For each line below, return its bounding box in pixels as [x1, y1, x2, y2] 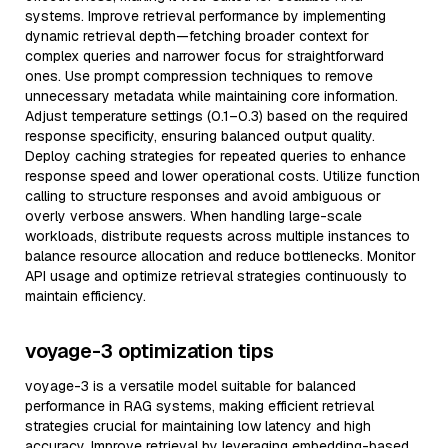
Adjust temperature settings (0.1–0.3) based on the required [25, 107, 408, 125]
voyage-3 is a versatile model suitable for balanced [25, 377, 356, 395]
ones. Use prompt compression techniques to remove [25, 67, 373, 85]
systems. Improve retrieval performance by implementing [25, 7, 386, 25]
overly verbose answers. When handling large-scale [25, 207, 362, 225]
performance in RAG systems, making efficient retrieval [25, 397, 374, 415]
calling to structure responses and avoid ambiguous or [25, 187, 381, 205]
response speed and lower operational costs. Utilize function [25, 167, 420, 185]
